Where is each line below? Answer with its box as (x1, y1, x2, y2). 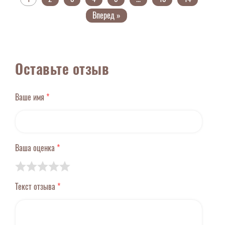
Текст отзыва (15, 181, 57, 192)
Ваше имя (15, 92, 46, 103)
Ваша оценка (15, 143, 57, 154)
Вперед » (92, 10, 121, 21)
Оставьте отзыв (15, 59, 109, 79)
